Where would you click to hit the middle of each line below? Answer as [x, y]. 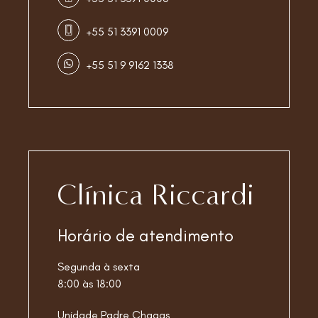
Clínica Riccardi [156, 195]
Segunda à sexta [99, 267]
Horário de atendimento [146, 235]
